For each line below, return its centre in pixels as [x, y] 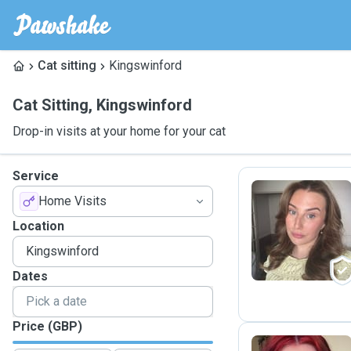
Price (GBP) [47, 326]
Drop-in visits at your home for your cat [119, 131]
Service [36, 176]
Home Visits [72, 201]
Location [38, 226]
